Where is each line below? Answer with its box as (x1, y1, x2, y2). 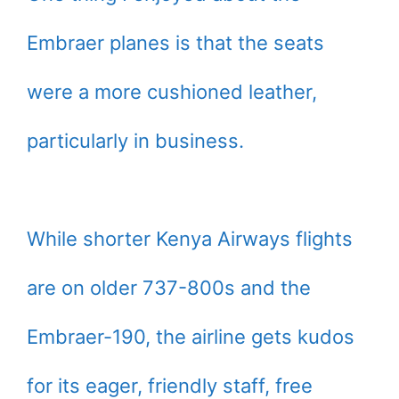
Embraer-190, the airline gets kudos (27, 325, 354, 348)
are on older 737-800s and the (27, 276, 311, 299)
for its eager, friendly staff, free (27, 374, 313, 397)
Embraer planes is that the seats (27, 31, 324, 54)
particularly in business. (27, 129, 244, 152)
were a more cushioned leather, (27, 80, 317, 103)
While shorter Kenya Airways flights (27, 227, 353, 250)
